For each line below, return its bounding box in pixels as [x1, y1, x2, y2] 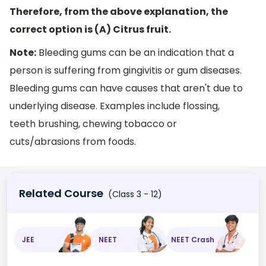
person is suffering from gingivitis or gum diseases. [9, 64, 242, 78]
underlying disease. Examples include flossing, [9, 99, 220, 113]
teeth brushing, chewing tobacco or [9, 117, 177, 131]
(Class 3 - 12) [106, 188, 162, 201]
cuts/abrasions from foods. [9, 135, 136, 149]
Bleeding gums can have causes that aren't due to [9, 81, 243, 96]
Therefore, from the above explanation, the [9, 4, 228, 18]
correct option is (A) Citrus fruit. [9, 22, 171, 36]
